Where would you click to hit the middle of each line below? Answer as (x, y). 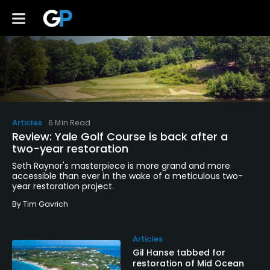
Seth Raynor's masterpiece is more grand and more (121, 165)
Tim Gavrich (46, 204)
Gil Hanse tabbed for (179, 252)
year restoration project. (63, 186)
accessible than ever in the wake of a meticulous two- (127, 176)
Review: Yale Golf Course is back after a (120, 136)
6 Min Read (69, 122)
